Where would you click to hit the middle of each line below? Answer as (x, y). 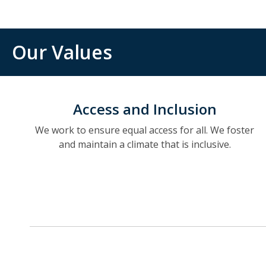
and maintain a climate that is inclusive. (145, 144)
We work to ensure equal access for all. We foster (145, 130)
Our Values (62, 52)
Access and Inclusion (145, 109)
